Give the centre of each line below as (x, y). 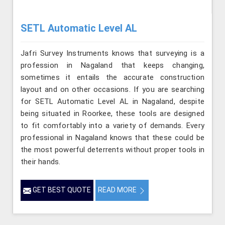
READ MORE (118, 190)
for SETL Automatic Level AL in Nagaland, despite (113, 102)
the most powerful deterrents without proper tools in (113, 150)
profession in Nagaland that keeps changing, (113, 66)
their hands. (41, 162)
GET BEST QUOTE (61, 190)
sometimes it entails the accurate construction (113, 78)
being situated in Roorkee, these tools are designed (113, 114)
